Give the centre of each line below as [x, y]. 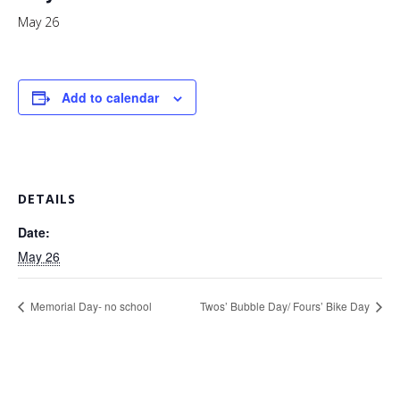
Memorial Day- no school [90, 305]
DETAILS [47, 199]
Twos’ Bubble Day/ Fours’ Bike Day [286, 305]
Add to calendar [110, 97]
